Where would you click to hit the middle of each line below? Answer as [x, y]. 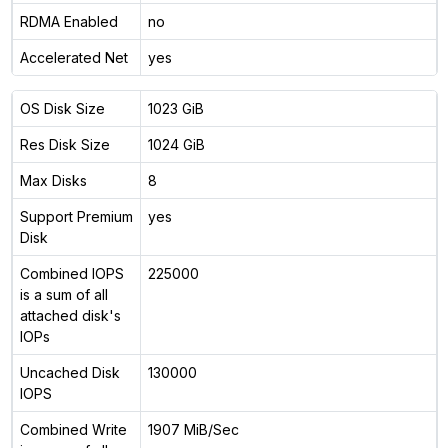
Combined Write [73, 429]
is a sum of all [63, 294]
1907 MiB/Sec [193, 429]
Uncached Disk [69, 372]
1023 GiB [175, 108]
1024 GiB [176, 144]
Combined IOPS [71, 273]
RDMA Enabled [68, 21]
